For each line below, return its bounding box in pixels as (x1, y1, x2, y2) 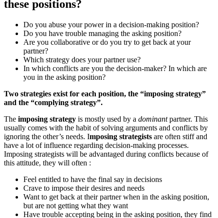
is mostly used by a (76, 115, 136, 124)
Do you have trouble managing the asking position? (23, 29, 182, 38)
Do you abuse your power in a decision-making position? (23, 20, 199, 29)
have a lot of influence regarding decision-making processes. (4, 141, 189, 150)
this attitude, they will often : (4, 159, 91, 167)
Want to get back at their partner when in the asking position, (23, 193, 209, 201)
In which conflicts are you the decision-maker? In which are (23, 64, 207, 73)
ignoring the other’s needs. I (4, 132, 90, 141)
